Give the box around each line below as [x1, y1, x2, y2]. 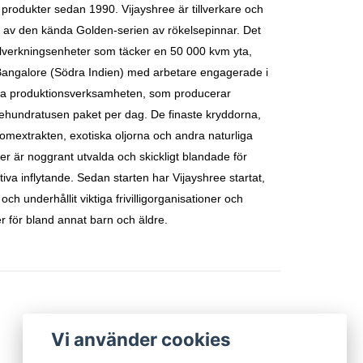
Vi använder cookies [51, 327, 232, 350]
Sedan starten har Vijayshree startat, [76, 171, 265, 184]
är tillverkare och [174, 2, 263, 15]
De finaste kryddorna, [150, 108, 261, 121]
